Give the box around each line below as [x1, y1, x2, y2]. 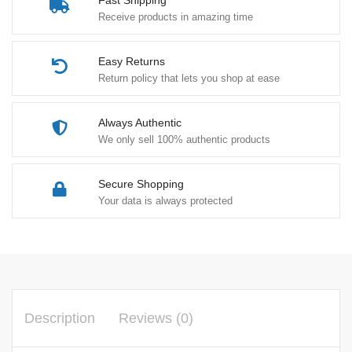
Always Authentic [98, 116, 181, 129]
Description [24, 310, 95, 326]
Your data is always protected [98, 195, 233, 207]
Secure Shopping [98, 178, 184, 190]
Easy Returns [98, 55, 165, 68]
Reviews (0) [119, 310, 193, 326]
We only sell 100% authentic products [98, 134, 270, 145]
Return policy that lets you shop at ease [98, 72, 280, 84]
